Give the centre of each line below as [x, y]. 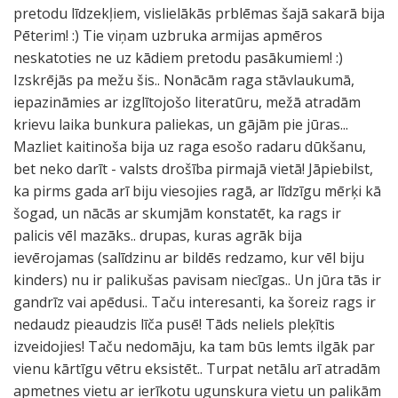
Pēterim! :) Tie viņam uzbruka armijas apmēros [168, 36]
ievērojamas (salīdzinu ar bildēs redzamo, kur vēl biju [189, 258]
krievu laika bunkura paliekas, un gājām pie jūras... [181, 124]
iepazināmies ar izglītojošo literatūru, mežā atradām [187, 102]
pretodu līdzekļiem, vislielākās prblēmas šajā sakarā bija [199, 13]
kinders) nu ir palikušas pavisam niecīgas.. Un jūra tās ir [197, 280]
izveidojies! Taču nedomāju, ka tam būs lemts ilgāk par [194, 346]
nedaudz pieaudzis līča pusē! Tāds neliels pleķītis [174, 324]
